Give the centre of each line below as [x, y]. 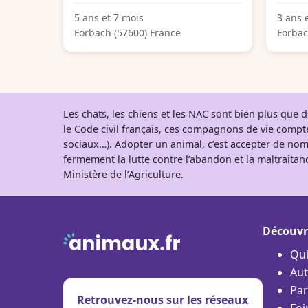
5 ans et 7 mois [109, 17]
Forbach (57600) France [128, 32]
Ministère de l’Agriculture [122, 174]
